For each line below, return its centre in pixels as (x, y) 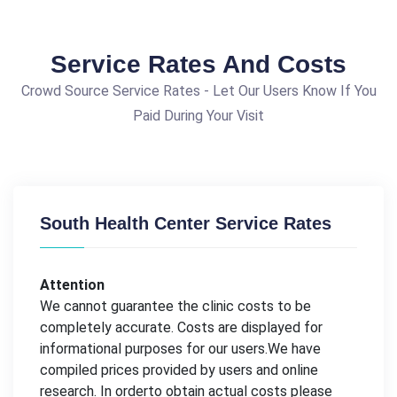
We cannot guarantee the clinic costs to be (175, 306)
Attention (72, 284)
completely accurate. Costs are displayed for (181, 327)
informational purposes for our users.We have (180, 348)
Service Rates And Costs (198, 64)
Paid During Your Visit (198, 115)
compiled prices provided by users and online (179, 370)
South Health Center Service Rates (186, 223)
